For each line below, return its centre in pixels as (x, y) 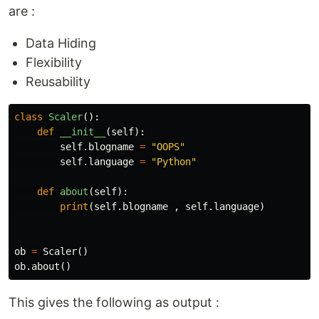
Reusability (58, 81)
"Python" (174, 161)
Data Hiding (61, 43)
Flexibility (54, 62)
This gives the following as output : (114, 302)
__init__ (83, 131)
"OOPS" (168, 146)
